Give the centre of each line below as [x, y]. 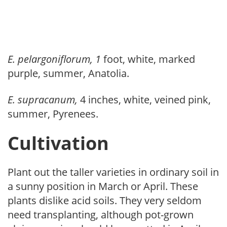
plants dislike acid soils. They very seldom [105, 201]
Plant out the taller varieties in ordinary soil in [113, 172]
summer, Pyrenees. [53, 114]
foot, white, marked [149, 59]
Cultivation [58, 143]
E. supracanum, [44, 100]
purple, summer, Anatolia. [68, 73]
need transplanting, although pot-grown [101, 215]
